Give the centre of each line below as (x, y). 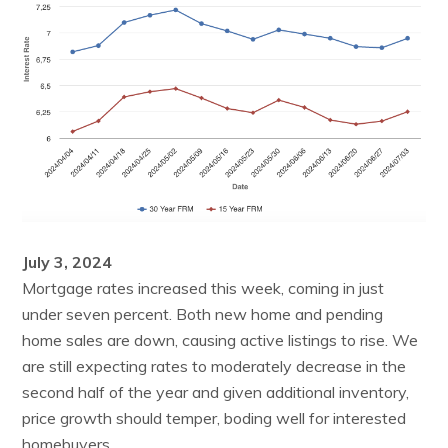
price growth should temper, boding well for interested (214, 417)
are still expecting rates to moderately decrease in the (214, 365)
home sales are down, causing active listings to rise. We (220, 339)
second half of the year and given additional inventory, (216, 391)
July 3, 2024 (67, 261)
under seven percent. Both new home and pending (203, 313)
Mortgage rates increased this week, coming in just (203, 287)
